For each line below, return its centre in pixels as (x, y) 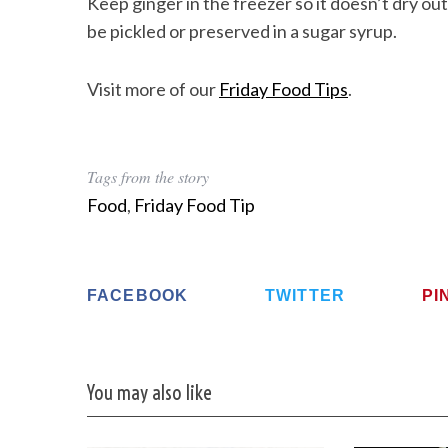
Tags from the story (148, 176)
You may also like (149, 393)
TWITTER (305, 295)
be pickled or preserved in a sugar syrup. (242, 31)
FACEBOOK (138, 295)
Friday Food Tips (283, 89)
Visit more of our (153, 89)
